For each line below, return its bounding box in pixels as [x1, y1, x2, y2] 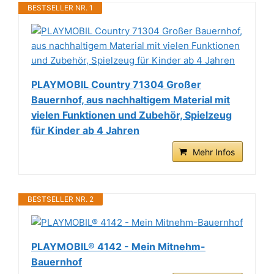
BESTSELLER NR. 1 [28, 3, 93, 13]
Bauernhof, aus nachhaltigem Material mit [31, 94, 230, 106]
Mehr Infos [193, 147, 235, 158]
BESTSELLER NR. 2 [28, 194, 94, 204]
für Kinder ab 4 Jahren [31, 124, 139, 137]
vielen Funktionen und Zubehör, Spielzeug [31, 109, 232, 122]
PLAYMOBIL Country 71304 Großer [31, 78, 201, 91]
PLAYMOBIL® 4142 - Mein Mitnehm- [31, 240, 206, 253]
